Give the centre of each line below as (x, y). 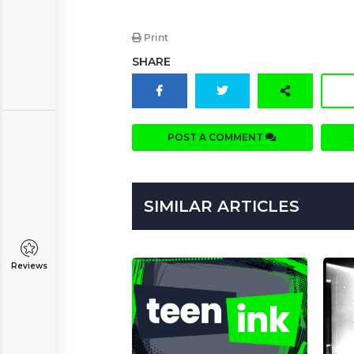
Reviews (29, 266)
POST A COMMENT (217, 137)
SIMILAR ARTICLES (222, 207)
